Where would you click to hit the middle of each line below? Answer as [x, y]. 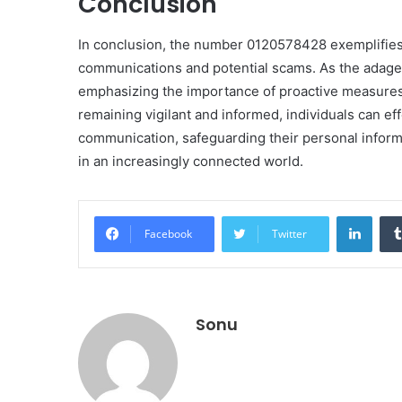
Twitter [289, 233]
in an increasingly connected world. [191, 161]
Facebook [168, 233]
